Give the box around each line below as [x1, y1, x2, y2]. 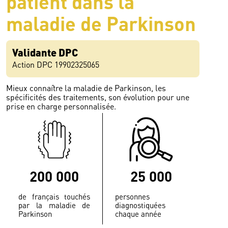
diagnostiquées [115, 201, 166, 210]
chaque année [115, 209, 162, 218]
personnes [115, 192, 150, 201]
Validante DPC [12, 46, 78, 59]
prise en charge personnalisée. [6, 101, 117, 111]
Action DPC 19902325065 [12, 60, 100, 70]
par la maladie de [18, 201, 91, 210]
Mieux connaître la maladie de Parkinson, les [6, 83, 166, 93]
